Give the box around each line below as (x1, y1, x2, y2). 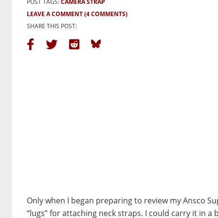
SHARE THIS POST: (27, 22, 77, 31)
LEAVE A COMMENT (27, 10, 83, 18)
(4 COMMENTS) (84, 10, 127, 18)
